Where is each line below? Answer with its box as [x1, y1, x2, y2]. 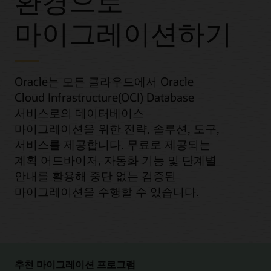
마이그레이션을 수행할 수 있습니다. [15, 184, 199, 200]
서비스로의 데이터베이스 [15, 105, 144, 121]
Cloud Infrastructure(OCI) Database [15, 90, 194, 105]
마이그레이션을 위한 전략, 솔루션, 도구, [15, 121, 220, 137]
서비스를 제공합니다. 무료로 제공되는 [15, 137, 211, 152]
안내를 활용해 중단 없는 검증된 [15, 168, 176, 184]
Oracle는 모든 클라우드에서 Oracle [15, 74, 194, 90]
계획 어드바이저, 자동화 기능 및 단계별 [15, 152, 217, 168]
